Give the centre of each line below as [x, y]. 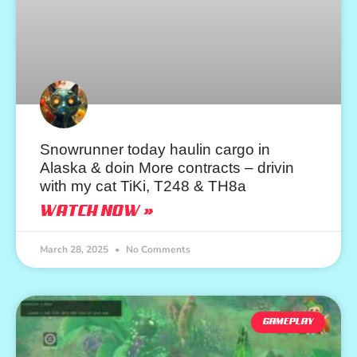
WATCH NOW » [97, 212]
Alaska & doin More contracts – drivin [167, 168]
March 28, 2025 [75, 250]
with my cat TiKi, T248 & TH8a [143, 186]
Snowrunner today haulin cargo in [155, 149]
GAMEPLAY [288, 322]
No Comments [157, 250]
